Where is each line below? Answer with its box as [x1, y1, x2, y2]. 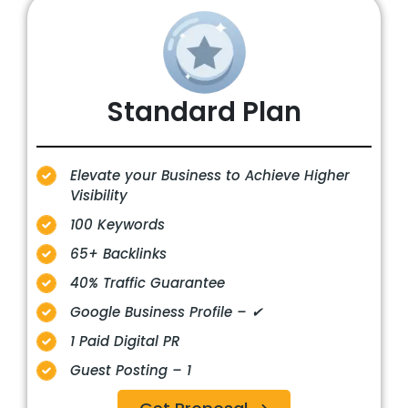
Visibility [70, 186, 127, 206]
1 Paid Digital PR [70, 331, 179, 352]
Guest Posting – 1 [70, 361, 191, 381]
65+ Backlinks [70, 244, 167, 264]
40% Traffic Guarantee [70, 273, 225, 293]
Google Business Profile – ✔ [70, 302, 263, 322]
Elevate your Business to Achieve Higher [70, 166, 350, 186]
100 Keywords [70, 215, 165, 235]
